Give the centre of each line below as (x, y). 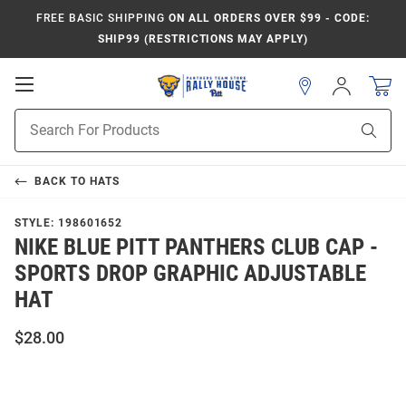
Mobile (59, 101)
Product (37, 118)
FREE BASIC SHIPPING (101, 18)
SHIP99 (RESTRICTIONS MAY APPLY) (203, 39)
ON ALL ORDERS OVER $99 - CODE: (267, 18)
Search (34, 137)
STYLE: (36, 223)
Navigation (73, 120)
